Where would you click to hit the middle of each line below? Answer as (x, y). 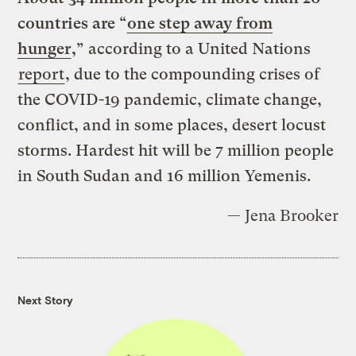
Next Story (46, 300)
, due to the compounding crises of (193, 74)
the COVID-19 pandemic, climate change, (170, 99)
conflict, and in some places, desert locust (172, 125)
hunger (44, 48)
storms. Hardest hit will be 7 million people (176, 150)
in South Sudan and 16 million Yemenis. (164, 176)
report (42, 74)
